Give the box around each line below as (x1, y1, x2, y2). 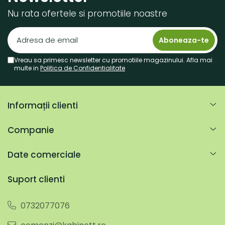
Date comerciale (8, 149, 81, 161)
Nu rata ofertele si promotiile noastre (8, 7, 167, 20)
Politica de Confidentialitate (40, 63, 125, 72)
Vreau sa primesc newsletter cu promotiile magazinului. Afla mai (14, 55, 212, 64)
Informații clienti (8, 99, 78, 112)
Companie (8, 124, 54, 137)
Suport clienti (8, 173, 65, 186)
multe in (14, 63, 40, 72)
